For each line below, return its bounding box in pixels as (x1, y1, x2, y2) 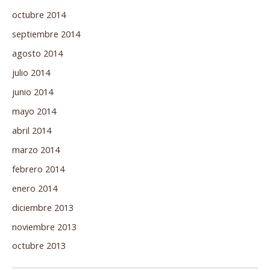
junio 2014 (12, 85, 53, 98)
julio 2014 (12, 66, 50, 79)
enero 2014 (12, 181, 57, 194)
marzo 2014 (12, 143, 60, 155)
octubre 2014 (12, 8, 66, 21)
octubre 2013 (12, 239, 66, 252)
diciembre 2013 (12, 201, 74, 213)
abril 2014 (12, 124, 51, 136)
